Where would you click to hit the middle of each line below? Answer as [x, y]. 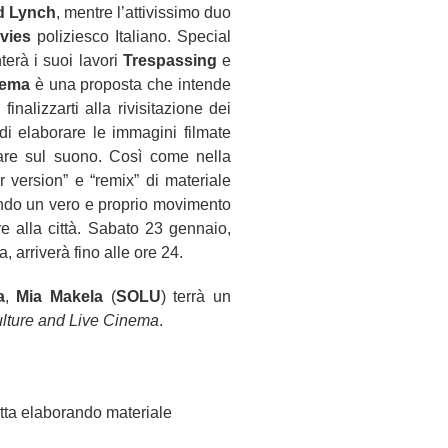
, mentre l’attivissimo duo [143, 12]
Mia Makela [60, 296]
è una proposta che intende [131, 84]
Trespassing [169, 60]
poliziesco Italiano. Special [134, 36]
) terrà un [196, 296]
